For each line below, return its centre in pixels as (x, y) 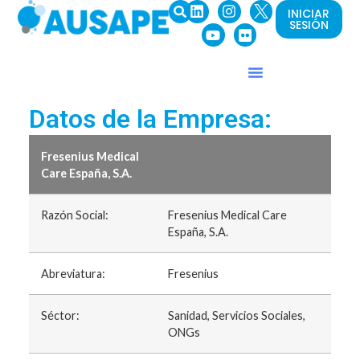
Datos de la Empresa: (150, 119)
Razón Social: (74, 215)
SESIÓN (309, 25)
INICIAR (309, 14)
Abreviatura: (73, 274)
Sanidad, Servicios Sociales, (236, 316)
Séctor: (60, 316)
